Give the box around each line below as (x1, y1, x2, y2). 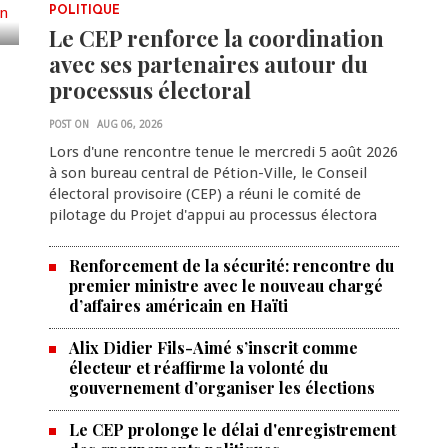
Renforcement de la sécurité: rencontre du (68, 255, 394, 277)
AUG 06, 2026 (96, 119, 163, 131)
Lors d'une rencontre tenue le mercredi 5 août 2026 (48, 143, 398, 162)
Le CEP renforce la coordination (48, 23, 384, 54)
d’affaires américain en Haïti (68, 295, 292, 317)
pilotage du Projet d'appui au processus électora (48, 206, 377, 225)
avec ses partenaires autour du (48, 49, 368, 80)
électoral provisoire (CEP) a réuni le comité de (48, 185, 361, 204)
